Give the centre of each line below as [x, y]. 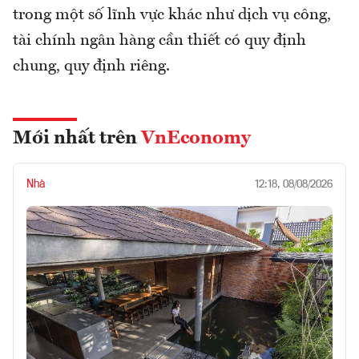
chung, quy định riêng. [91, 66]
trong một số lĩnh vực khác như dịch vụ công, [172, 15]
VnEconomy [196, 138]
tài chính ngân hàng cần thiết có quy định [159, 40]
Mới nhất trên [77, 138]
